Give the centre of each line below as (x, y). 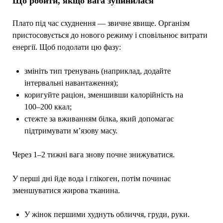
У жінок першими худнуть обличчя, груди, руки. (107, 215)
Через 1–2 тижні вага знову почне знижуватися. (93, 155)
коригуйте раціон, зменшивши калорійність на (104, 95)
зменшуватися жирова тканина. (66, 191)
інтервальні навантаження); (71, 83)
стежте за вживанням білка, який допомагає (99, 119)
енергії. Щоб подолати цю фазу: (66, 47)
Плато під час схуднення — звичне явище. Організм (101, 23)
